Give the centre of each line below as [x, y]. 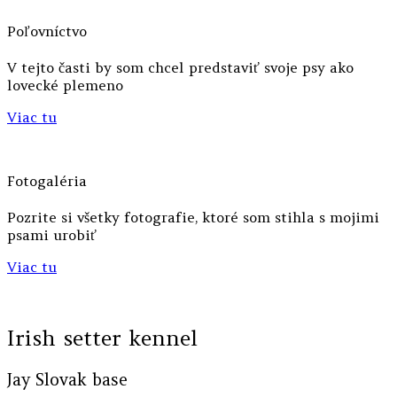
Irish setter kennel [102, 338]
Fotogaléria [47, 180]
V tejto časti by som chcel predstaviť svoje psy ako [180, 68]
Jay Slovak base [67, 379]
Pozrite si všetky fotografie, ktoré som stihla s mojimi [193, 217]
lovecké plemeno [65, 86]
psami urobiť [52, 235]
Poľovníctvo [47, 31]
